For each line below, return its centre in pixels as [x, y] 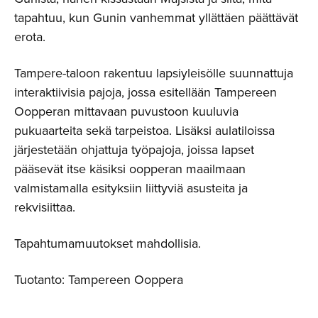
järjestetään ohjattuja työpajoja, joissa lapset [134, 149]
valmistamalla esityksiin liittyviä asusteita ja [131, 188]
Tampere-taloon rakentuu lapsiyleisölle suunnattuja [154, 73]
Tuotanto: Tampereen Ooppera [99, 279]
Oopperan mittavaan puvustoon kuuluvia [126, 111]
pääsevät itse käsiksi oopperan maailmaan [130, 169]
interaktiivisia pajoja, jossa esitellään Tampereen [146, 92]
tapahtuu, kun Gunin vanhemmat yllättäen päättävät [156, 17]
